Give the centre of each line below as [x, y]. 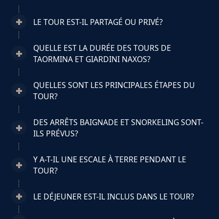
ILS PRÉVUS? [55, 133]
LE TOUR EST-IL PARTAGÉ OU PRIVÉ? [98, 22]
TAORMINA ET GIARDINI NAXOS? [92, 59]
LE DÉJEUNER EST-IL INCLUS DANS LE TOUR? [113, 196]
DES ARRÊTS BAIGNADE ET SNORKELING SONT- [118, 122]
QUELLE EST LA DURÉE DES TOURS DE [102, 48]
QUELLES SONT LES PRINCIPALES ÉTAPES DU [114, 85]
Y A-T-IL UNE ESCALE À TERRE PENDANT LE [109, 159]
